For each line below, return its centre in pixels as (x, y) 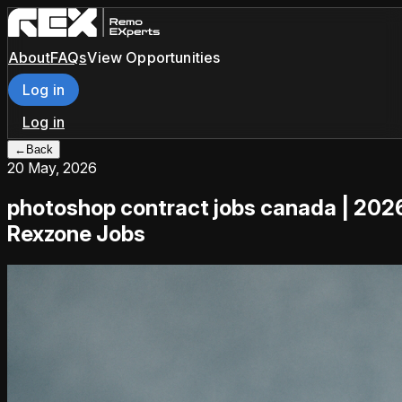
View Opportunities (154, 57)
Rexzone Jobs (76, 233)
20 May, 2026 (52, 168)
